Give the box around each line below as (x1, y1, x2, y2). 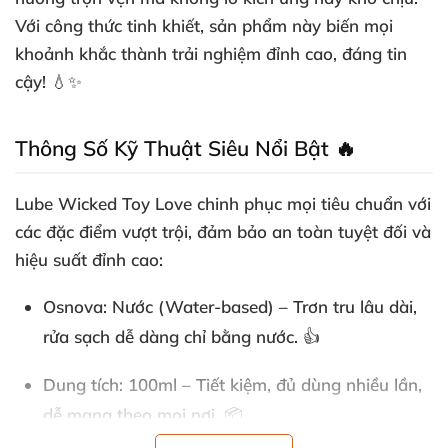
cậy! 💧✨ (15, 71, 82, 92)
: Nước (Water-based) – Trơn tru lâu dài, (103, 296, 417, 317)
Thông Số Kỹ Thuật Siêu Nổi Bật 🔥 (15, 135, 356, 161)
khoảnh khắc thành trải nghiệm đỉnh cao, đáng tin (15, 43, 407, 64)
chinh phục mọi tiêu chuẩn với (192, 193, 431, 214)
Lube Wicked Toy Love (15, 193, 192, 214)
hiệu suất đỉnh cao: (15, 249, 163, 270)
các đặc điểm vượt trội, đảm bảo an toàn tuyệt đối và (15, 221, 431, 242)
